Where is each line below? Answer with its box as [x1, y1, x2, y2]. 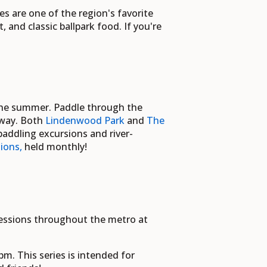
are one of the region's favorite [10, 7, 153, 20]
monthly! [44, 140, 87, 154]
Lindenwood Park [45, 114, 125, 128]
